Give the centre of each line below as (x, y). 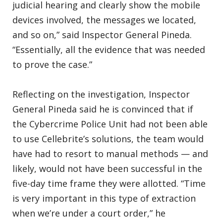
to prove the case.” (52, 64)
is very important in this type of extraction (104, 198)
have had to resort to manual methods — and (110, 153)
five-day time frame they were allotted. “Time (109, 183)
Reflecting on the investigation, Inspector (101, 94)
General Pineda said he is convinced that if (103, 109)
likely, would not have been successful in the (107, 168)
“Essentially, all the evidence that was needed (109, 49)
